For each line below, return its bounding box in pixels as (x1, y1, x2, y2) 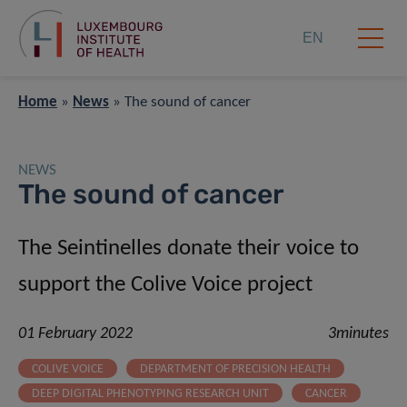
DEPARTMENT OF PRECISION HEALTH (140, 362, 331, 377)
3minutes (328, 325, 389, 343)
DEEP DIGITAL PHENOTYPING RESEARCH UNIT (32, 387, 269, 402)
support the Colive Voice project (18, 273, 313, 297)
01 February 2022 (18, 325, 133, 343)
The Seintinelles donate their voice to (18, 237, 359, 261)
